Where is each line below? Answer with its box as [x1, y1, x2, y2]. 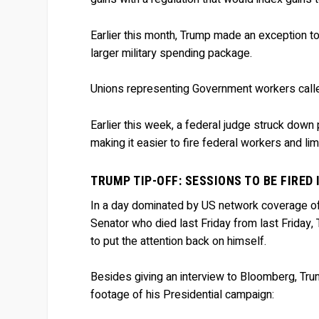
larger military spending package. [90, 44, 253, 62]
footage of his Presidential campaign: [90, 286, 275, 304]
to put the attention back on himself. [90, 232, 267, 250]
